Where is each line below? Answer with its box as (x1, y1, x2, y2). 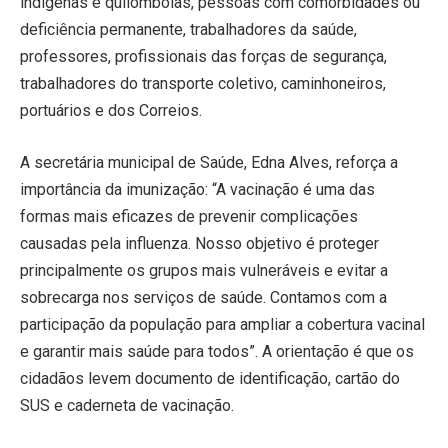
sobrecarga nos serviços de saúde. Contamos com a (20, 287, 387, 307)
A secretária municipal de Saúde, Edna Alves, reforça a (20, 152, 398, 172)
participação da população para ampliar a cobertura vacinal (20, 314, 425, 334)
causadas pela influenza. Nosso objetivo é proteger (20, 233, 379, 253)
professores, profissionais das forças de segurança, (20, 47, 387, 67)
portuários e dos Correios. (20, 101, 202, 121)
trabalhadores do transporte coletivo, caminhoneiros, (20, 74, 386, 94)
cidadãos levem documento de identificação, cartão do (20, 368, 400, 388)
